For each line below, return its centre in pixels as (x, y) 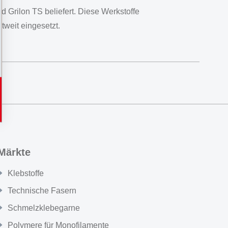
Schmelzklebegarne (44, 208)
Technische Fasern (42, 191)
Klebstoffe (26, 173)
